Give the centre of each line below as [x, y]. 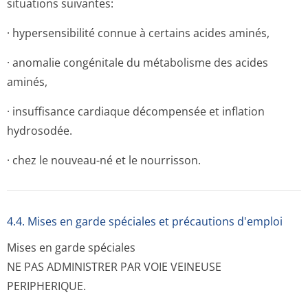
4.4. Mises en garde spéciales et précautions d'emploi [145, 221]
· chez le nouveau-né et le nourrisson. [104, 160]
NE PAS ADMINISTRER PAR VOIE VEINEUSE [114, 267]
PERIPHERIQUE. [46, 286]
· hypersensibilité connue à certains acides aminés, [138, 33]
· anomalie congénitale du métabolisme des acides [137, 63]
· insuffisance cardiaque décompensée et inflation [136, 111]
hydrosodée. [40, 131]
